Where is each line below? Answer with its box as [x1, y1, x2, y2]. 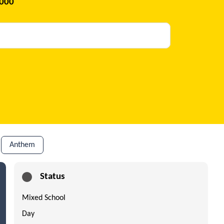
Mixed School [22, 193, 65, 202]
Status [40, 171, 65, 181]
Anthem [9, 140, 35, 149]
